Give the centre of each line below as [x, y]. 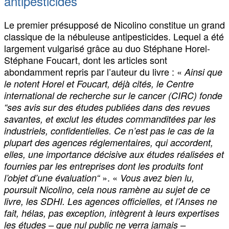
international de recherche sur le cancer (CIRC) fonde [113, 95]
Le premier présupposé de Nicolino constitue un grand [114, 24]
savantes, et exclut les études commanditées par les [110, 119]
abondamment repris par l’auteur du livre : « [94, 71]
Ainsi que [203, 72]
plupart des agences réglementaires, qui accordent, [109, 142]
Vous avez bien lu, [157, 177]
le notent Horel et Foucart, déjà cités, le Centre [99, 83]
